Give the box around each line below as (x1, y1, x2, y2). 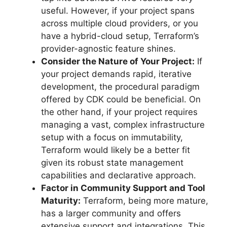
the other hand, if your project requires (41, 106, 198, 117)
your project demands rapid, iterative (41, 68, 192, 79)
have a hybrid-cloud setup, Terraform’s (41, 30, 199, 41)
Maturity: (41, 195, 81, 206)
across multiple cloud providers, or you (41, 18, 198, 28)
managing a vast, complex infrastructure (41, 119, 205, 130)
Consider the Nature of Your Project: (41, 56, 195, 66)
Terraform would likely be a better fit (41, 144, 190, 155)
